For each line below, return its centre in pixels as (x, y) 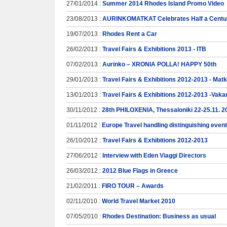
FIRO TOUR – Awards (133, 186)
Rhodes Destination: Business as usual (159, 216)
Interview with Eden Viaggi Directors (154, 156)
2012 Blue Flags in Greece (140, 171)
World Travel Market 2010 (139, 201)
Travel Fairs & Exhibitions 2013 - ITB (154, 49)
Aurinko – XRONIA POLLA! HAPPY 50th (159, 64)
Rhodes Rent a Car (130, 34)
